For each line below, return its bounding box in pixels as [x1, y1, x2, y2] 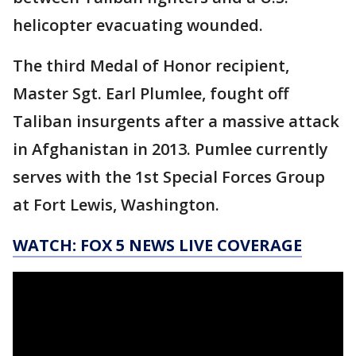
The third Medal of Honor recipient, [13, 55, 289, 77]
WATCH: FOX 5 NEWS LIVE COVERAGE [13, 234, 302, 257]
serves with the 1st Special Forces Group [13, 166, 325, 188]
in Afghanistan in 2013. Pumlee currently [13, 138, 328, 161]
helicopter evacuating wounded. [13, 14, 263, 37]
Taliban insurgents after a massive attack [13, 110, 339, 133]
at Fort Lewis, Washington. [13, 194, 219, 216]
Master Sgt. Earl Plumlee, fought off [13, 83, 288, 105]
